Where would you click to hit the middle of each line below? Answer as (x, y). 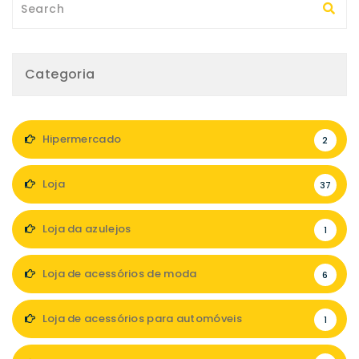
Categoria (60, 75)
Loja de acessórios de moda (118, 274)
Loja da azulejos (85, 229)
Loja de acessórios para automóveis (141, 319)
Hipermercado (81, 139)
